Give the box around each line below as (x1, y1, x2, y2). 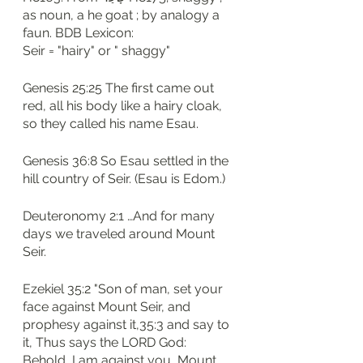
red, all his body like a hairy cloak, (23, 98, 225, 113)
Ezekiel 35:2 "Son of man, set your (23, 281, 226, 297)
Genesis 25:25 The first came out (23, 80, 217, 96)
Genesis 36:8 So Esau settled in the (23, 153, 232, 169)
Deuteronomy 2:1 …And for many (23, 208, 218, 224)
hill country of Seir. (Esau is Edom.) (23, 171, 225, 186)
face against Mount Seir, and (23, 299, 194, 314)
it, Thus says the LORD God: (23, 335, 190, 350)
